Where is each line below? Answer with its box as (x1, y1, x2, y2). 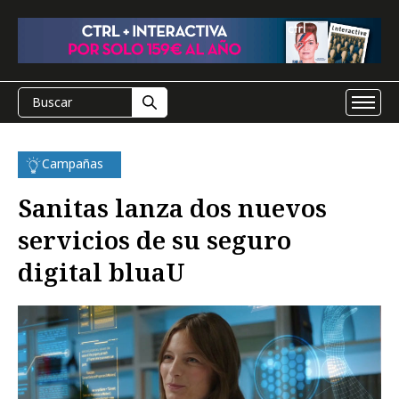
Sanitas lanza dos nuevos (18, 191, 327, 224)
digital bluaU (18, 255, 185, 289)
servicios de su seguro (18, 223, 291, 256)
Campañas (42, 155, 103, 172)
